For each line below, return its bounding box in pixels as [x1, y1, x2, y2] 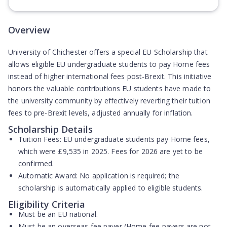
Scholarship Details [8, 123, 93, 135]
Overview [8, 24, 50, 36]
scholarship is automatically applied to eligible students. [18, 183, 203, 193]
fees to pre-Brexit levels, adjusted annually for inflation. [8, 108, 193, 118]
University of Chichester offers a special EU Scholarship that [8, 47, 208, 57]
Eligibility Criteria [8, 198, 85, 210]
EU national [58, 209, 96, 219]
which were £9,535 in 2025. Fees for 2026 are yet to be [18, 146, 203, 156]
